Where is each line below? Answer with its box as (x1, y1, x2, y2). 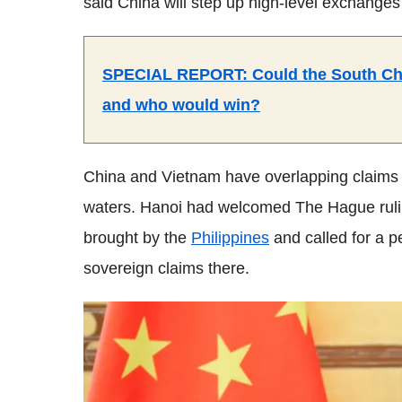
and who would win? (102, 96, 260, 114)
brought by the (83, 229, 191, 247)
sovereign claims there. (83, 259, 249, 277)
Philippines (191, 229, 269, 247)
